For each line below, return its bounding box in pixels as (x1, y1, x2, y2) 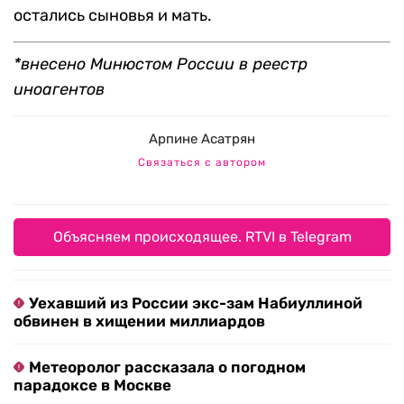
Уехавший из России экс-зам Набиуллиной (29, 294, 363, 312)
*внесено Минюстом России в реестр (14, 54, 308, 74)
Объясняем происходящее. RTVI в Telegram (52, 228, 352, 245)
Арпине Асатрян (149, 131, 255, 147)
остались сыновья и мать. (14, 5, 212, 25)
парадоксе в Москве (14, 376, 171, 394)
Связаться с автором (138, 156, 266, 169)
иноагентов (14, 79, 105, 99)
